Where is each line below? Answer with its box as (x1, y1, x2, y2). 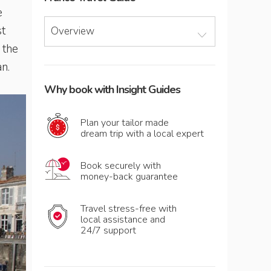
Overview (51, 24, 94, 38)
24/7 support (80, 224, 136, 237)
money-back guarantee (80, 170, 178, 183)
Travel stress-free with (80, 202, 177, 215)
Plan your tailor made (80, 116, 169, 129)
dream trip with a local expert (80, 127, 204, 140)
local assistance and (80, 213, 165, 226)
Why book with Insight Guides (44, 82, 180, 97)
